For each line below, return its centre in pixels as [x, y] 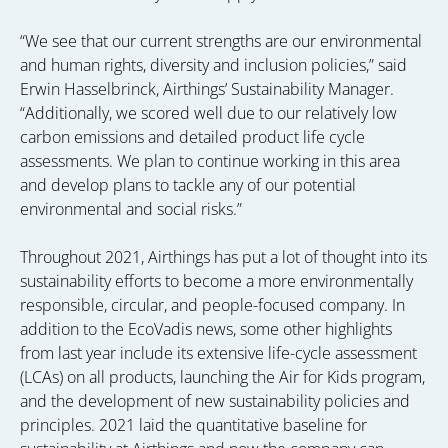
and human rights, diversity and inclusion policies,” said [213, 65]
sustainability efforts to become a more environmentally [216, 281]
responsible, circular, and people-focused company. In [212, 305]
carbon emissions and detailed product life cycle [192, 137]
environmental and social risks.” [131, 209]
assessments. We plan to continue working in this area [210, 161]
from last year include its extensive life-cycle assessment [218, 353]
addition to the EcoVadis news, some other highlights [206, 329]
